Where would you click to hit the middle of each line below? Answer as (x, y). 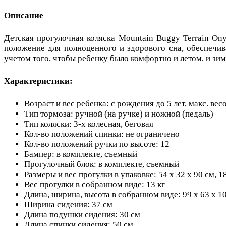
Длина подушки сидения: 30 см (82, 214)
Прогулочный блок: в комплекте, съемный (102, 164)
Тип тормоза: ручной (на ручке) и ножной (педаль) (119, 114)
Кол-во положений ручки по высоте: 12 (97, 144)
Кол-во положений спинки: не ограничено (102, 134)
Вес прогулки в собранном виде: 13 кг (95, 184)
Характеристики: (38, 81)
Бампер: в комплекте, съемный (81, 154)
